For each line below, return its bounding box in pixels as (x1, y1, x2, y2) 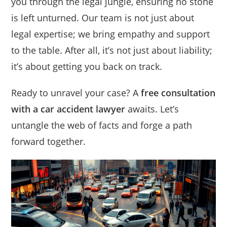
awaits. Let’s (125, 103, 179, 116)
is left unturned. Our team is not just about (11, 12, 195, 24)
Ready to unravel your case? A (11, 87, 141, 99)
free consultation (141, 87, 216, 99)
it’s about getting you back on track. (11, 60, 163, 73)
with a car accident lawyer (11, 103, 126, 116)
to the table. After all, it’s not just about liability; (11, 44, 213, 57)
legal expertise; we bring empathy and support (11, 28, 210, 41)
